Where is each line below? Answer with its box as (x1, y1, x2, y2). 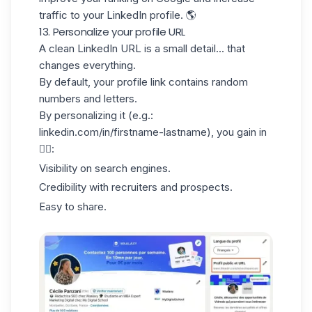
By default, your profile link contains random (39, 75, 248, 88)
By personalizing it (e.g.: (39, 108, 153, 122)
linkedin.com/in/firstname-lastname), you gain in (39, 125, 267, 139)
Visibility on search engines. (39, 161, 171, 175)
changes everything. (39, 58, 136, 72)
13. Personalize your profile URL (39, 24, 185, 39)
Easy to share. (39, 200, 107, 213)
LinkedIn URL (77, 41, 141, 55)
